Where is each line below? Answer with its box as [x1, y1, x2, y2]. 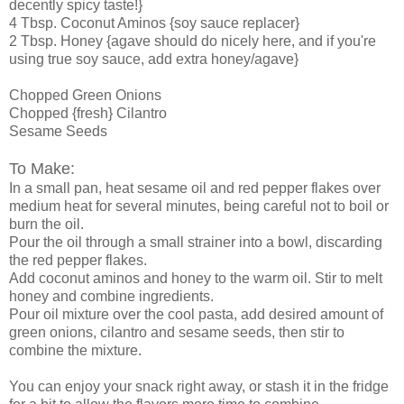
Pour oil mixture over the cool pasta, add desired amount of [9, 306, 383, 322]
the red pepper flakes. [9, 252, 147, 268]
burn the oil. [9, 216, 84, 232]
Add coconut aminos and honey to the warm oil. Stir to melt [9, 270, 382, 286]
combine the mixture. [9, 342, 142, 358]
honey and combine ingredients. [9, 288, 214, 304]
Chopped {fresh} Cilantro [9, 105, 167, 121]
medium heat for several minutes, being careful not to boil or [9, 197, 389, 214]
